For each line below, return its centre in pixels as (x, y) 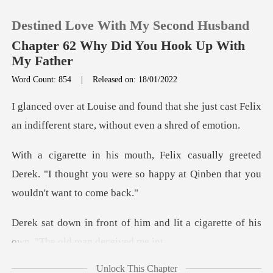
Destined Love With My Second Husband (131, 25)
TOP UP (55, 124)
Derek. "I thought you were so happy (95, 174)
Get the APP (64, 233)
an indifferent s (45, 126)
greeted (242, 155)
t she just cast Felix (220, 107)
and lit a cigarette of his (206, 223)
